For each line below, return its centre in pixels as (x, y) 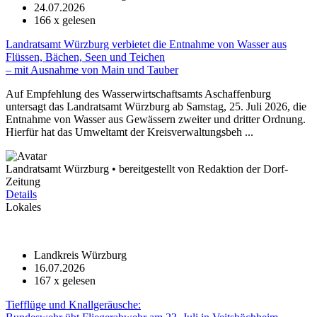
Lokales (23, 207)
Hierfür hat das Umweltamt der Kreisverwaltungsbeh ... (129, 132)
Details (21, 194)
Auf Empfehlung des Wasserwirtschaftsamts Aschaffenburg (138, 94)
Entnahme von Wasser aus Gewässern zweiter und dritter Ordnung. (156, 119)
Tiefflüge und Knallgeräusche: (73, 305)
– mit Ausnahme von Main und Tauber (92, 70)
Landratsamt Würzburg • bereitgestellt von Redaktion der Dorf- (147, 169)
